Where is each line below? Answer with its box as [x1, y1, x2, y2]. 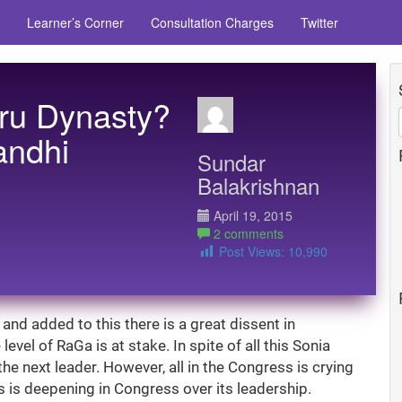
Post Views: [219, 241, 285, 260]
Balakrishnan [197, 169, 320, 201]
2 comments [210, 223, 284, 242]
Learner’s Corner [27, 13, 124, 31]
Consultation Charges [151, 13, 274, 31]
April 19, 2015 [210, 205, 293, 224]
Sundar [197, 145, 267, 178]
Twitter [301, 13, 338, 31]
